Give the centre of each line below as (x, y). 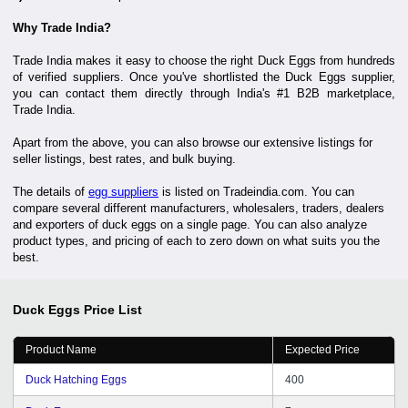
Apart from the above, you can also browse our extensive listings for (193, 142)
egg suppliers (123, 191)
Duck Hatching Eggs (76, 379)
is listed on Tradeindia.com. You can (256, 191)
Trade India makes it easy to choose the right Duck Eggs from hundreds (204, 60)
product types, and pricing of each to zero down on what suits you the (196, 240)
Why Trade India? (62, 27)
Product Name (61, 349)
